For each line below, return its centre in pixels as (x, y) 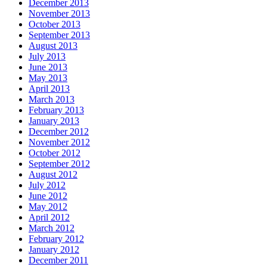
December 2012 (59, 131)
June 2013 (48, 67)
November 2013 (59, 13)
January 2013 (54, 120)
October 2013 (55, 24)
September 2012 (59, 163)
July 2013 (47, 56)
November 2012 (59, 142)
